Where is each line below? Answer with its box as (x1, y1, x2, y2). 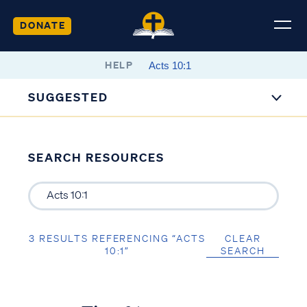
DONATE (19, 18, 66, 32)
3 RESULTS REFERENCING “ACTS (29, 232, 206, 245)
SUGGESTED (28, 90, 109, 104)
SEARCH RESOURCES (27, 150, 164, 164)
